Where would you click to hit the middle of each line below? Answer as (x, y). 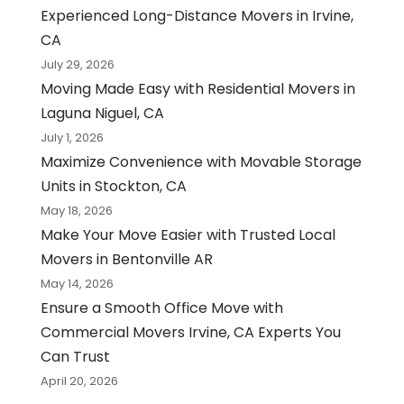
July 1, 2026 (72, 137)
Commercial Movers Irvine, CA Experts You (190, 332)
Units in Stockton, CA (113, 186)
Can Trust (75, 356)
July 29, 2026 (77, 64)
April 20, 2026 (79, 381)
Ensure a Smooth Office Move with (161, 308)
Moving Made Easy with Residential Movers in (197, 88)
